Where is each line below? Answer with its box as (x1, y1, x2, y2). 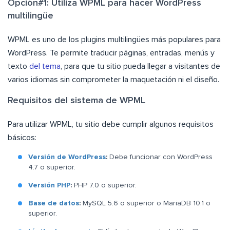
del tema (29, 62, 61, 71)
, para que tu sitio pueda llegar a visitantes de (61, 62, 220, 71)
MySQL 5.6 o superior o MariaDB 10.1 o (83, 200, 210, 207)
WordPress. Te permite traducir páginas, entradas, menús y (8, 49, 215, 57)
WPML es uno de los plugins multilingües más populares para (8, 35, 221, 44)
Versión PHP (28, 182, 70, 189)
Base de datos (28, 200, 79, 207)
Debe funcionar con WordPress (109, 154, 213, 161)
